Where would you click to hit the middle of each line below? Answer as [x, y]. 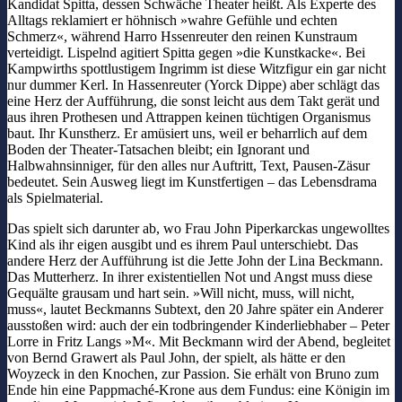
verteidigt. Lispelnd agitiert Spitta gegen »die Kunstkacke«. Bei [186, 53]
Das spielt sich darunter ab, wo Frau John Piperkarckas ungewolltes [198, 229]
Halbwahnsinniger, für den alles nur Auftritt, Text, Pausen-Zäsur [188, 166]
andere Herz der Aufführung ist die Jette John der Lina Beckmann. [195, 261]
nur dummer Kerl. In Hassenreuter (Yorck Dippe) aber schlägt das [193, 85]
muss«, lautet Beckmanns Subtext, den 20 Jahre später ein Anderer [195, 310]
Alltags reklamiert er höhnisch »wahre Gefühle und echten [172, 21]
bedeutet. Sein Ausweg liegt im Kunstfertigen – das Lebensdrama [192, 182]
